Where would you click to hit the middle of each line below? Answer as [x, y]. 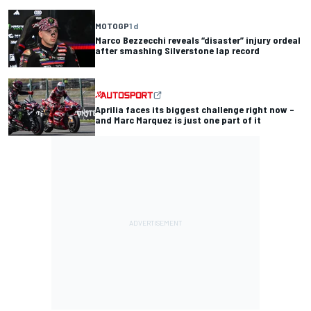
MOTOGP [112, 26]
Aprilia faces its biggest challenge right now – [195, 109]
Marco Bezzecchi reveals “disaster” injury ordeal [198, 40]
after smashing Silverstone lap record [177, 51]
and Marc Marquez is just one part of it [178, 119]
